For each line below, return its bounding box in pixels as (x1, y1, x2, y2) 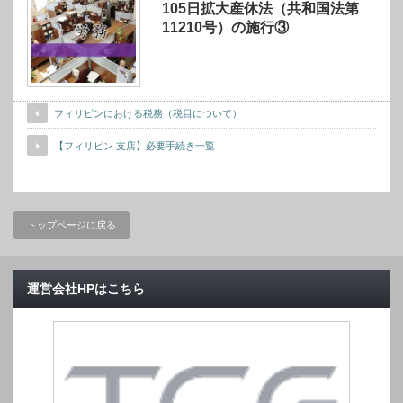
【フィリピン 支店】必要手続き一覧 (54, 140, 215, 152)
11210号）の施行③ (162, 19, 290, 35)
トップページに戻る (27, 219, 116, 231)
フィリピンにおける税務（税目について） (54, 108, 242, 120)
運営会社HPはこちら (27, 282, 145, 297)
